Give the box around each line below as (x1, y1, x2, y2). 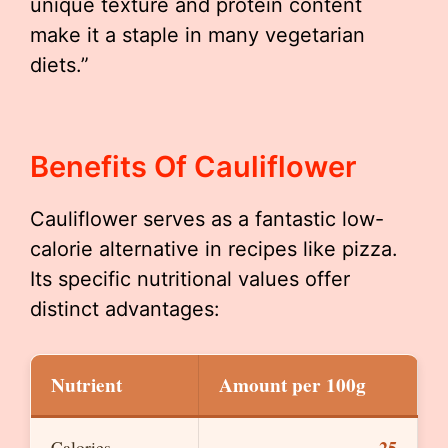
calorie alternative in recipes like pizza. (30, 237, 398, 262)
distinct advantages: (30, 297, 220, 322)
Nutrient (51, 371, 122, 400)
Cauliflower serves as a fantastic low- (30, 207, 384, 232)
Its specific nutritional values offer (30, 267, 350, 292)
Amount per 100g (219, 371, 366, 400)
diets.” (30, 53, 89, 78)
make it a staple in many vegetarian (30, 23, 365, 48)
